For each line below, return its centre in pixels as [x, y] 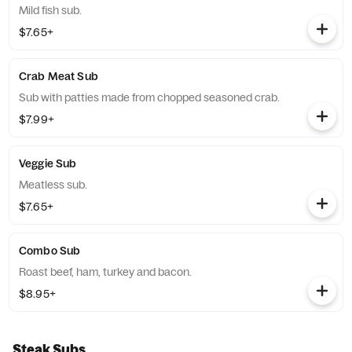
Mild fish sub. [50, 10]
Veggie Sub [48, 163]
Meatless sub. [53, 185]
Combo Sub [50, 251]
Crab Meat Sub [59, 76]
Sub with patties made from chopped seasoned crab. [149, 97]
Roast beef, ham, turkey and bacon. [105, 272]
